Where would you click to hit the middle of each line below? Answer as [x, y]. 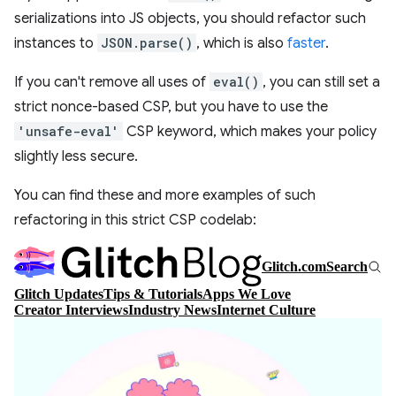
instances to [56, 43]
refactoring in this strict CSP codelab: [135, 220]
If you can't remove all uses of [112, 82]
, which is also [242, 43]
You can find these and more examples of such [165, 195]
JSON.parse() [147, 42]
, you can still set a [321, 82]
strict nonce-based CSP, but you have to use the [171, 107]
